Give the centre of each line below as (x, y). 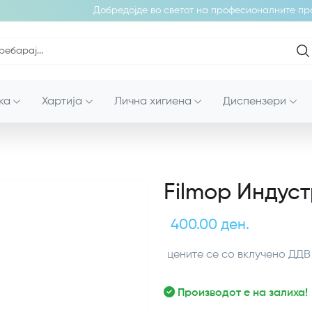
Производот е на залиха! (242, 294)
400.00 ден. (210, 226)
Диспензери (255, 102)
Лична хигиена (153, 102)
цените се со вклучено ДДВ (239, 255)
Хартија (62, 102)
